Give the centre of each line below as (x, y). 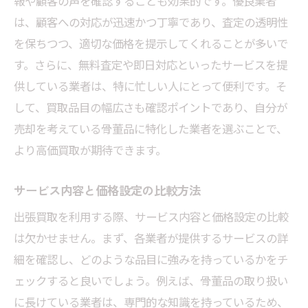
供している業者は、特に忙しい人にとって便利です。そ (150, 86)
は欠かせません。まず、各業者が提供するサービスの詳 (151, 238)
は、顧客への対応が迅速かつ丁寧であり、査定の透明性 (151, 22)
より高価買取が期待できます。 (90, 150)
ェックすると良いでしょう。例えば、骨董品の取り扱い (151, 281)
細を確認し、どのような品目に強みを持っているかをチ (151, 260)
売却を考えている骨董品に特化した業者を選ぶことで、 (151, 129)
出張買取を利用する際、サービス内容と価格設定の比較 (151, 217)
